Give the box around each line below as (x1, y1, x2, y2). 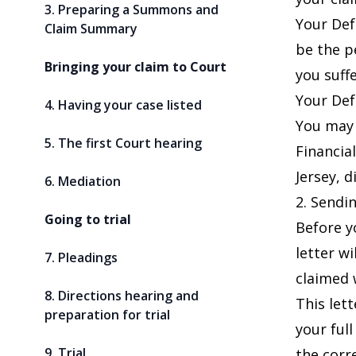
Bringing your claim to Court (44, 58, 226, 75)
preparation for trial (44, 306, 170, 323)
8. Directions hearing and (44, 287, 199, 304)
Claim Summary (44, 20, 137, 37)
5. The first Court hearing (44, 134, 202, 152)
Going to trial (44, 211, 131, 228)
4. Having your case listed (44, 96, 202, 114)
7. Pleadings (44, 249, 118, 266)
